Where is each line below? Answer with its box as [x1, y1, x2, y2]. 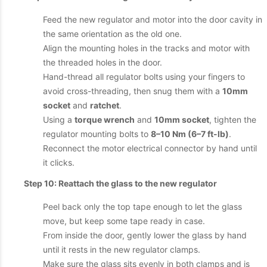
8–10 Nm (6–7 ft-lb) [151, 129, 229, 139]
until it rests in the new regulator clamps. [43, 244, 200, 254]
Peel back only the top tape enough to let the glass [43, 201, 242, 212]
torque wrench [74, 114, 135, 125]
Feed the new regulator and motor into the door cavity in [43, 14, 262, 24]
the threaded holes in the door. [43, 57, 162, 67]
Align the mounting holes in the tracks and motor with [43, 43, 250, 53]
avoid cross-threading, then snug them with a [43, 86, 222, 96]
